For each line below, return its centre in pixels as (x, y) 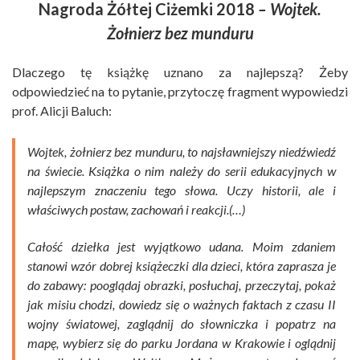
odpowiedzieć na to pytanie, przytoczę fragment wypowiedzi (180, 92)
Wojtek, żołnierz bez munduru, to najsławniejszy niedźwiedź (182, 152)
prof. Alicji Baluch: (62, 111)
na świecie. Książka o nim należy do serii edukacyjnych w (182, 171)
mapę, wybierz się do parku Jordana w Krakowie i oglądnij (182, 343)
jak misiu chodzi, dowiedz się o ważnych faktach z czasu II (182, 305)
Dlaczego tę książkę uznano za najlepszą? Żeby (180, 72)
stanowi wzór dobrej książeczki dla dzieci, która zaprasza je (182, 266)
